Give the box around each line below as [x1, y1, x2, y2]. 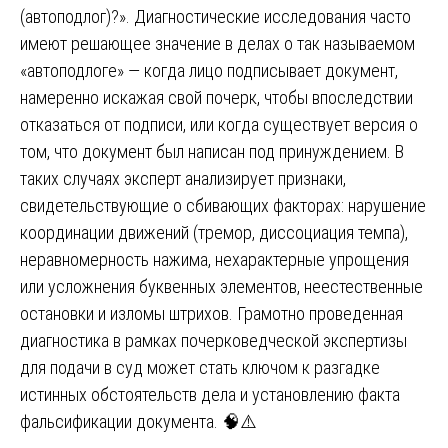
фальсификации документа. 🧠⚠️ [20, 410, 257, 432]
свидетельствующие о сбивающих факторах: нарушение [20, 194, 426, 216]
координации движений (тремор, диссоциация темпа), [20, 221, 408, 243]
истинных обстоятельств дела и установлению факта [20, 383, 400, 405]
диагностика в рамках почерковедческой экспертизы [20, 329, 407, 351]
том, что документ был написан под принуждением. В [20, 140, 404, 162]
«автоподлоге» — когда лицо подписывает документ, [20, 59, 398, 81]
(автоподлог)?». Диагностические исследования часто [20, 5, 411, 27]
